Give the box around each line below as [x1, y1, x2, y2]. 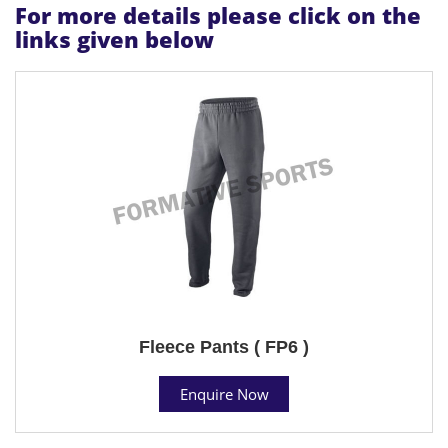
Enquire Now [179, 383, 269, 404]
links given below [15, 23, 214, 54]
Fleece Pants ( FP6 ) [139, 336, 309, 357]
